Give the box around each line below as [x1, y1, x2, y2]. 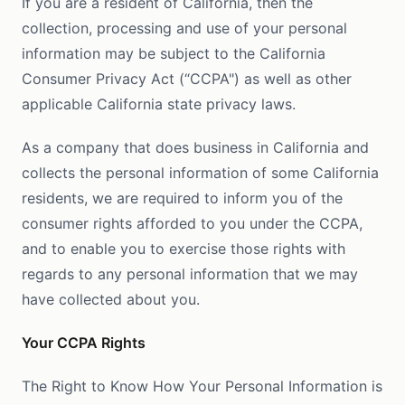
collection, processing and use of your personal [22, 19, 347, 37]
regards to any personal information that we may [22, 265, 358, 283]
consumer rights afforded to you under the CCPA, [22, 214, 363, 232]
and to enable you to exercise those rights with [22, 240, 345, 258]
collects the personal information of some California [22, 164, 379, 182]
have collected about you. [22, 290, 200, 308]
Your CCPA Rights [22, 334, 146, 352]
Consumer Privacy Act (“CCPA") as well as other [22, 70, 352, 88]
